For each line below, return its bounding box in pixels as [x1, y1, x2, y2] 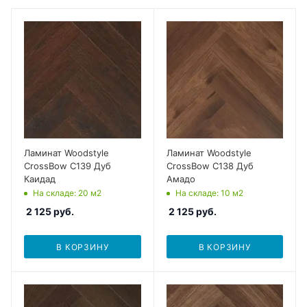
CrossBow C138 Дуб [166, 160, 254, 171]
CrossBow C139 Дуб [24, 160, 111, 171]
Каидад [24, 173, 56, 184]
